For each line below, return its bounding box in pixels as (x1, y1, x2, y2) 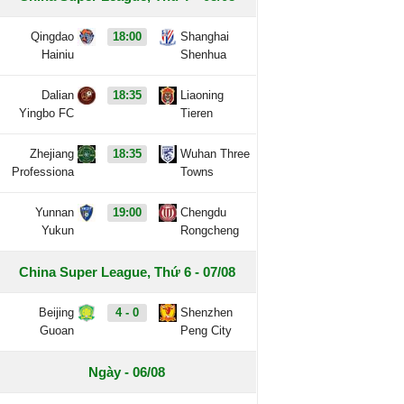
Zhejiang (30, 147, 75, 161)
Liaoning (180, 88, 225, 102)
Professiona (12, 165, 75, 179)
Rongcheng (180, 224, 240, 237)
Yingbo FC (19, 106, 75, 120)
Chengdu (180, 206, 227, 219)
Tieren (180, 106, 214, 120)
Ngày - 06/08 (88, 364, 166, 380)
